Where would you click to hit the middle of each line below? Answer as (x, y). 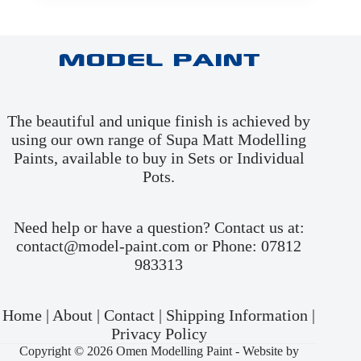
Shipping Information (237, 315)
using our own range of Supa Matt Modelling (159, 140)
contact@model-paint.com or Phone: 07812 (159, 246)
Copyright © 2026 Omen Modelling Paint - (131, 351)
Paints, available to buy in (100, 158)
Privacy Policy (159, 334)
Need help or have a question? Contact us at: (159, 228)
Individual (270, 158)
